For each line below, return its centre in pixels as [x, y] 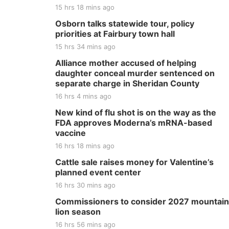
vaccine [71, 133]
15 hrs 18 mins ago [85, 7]
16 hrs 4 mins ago [83, 96]
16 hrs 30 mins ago [85, 185]
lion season [78, 212]
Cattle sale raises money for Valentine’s [134, 162]
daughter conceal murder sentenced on [135, 73]
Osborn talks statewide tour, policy [125, 24]
